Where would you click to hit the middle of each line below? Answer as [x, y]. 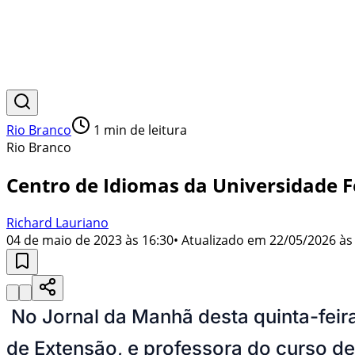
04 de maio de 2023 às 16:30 [90, 240]
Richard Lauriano [57, 222]
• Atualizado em [220, 240]
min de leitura [144, 130]
